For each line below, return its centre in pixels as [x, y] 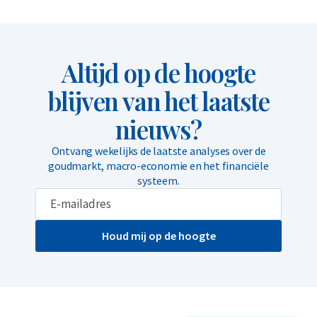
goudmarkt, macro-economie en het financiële [158, 165]
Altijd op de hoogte [158, 72]
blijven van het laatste [158, 100]
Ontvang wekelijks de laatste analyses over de [158, 150]
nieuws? [158, 129]
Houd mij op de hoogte [158, 236]
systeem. [158, 180]
